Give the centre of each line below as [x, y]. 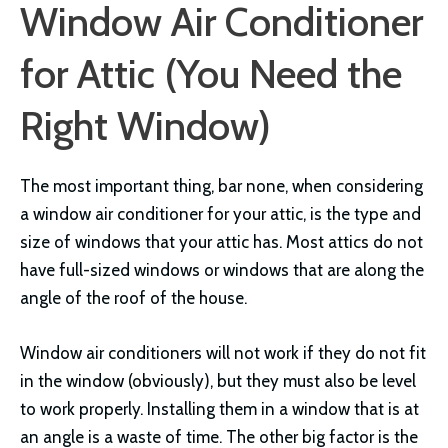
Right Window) [145, 126]
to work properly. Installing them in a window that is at [219, 409]
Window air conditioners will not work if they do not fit [223, 353]
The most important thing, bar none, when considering [221, 186]
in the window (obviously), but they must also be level [218, 381]
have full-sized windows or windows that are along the [222, 270]
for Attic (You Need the [211, 74]
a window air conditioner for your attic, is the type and [220, 214]
